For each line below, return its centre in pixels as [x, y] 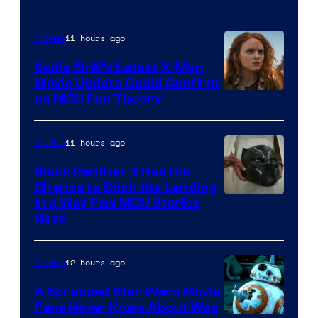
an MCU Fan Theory [98, 98]
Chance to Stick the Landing [126, 187]
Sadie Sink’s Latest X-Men [119, 67]
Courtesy [252, 225]
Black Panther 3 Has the [112, 171]
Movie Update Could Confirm [126, 83]
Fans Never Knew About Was [126, 307]
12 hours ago [95, 262]
